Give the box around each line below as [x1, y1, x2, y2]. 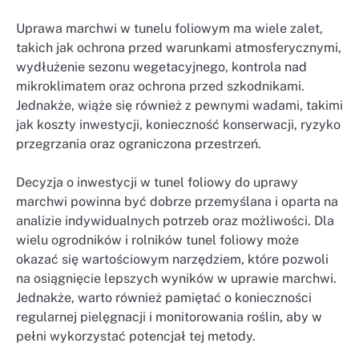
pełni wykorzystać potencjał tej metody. [16, 328, 256, 344]
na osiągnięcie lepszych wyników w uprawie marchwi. [16, 270, 337, 286]
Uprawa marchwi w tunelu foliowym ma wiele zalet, [16, 20, 323, 36]
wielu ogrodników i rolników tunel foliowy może [16, 232, 299, 248]
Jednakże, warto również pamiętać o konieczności [16, 289, 312, 305]
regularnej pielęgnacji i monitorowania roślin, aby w [16, 309, 322, 325]
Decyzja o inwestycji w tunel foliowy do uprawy [16, 174, 298, 190]
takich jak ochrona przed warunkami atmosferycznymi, [16, 39, 341, 55]
